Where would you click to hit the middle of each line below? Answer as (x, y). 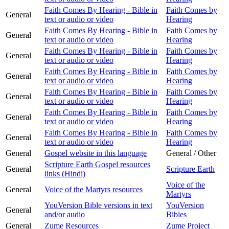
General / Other (191, 153)
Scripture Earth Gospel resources (97, 164)
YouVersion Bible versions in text (98, 205)
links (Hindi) (65, 173)
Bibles (176, 214)
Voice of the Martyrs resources (94, 189)
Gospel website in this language (96, 153)
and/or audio (65, 214)
